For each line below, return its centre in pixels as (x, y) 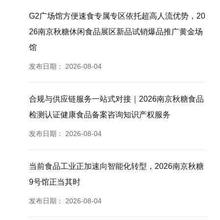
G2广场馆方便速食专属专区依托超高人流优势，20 (117, 16)
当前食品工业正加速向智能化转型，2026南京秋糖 (117, 166)
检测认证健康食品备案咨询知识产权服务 (100, 115)
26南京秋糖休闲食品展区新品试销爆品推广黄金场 (116, 32)
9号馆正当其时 (55, 182)
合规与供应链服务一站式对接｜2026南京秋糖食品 (117, 99)
